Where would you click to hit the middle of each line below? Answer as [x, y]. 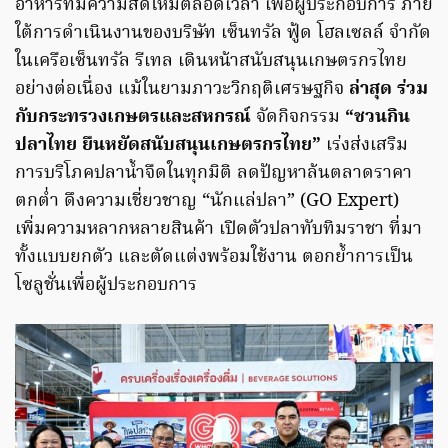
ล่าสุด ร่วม [388, 89]
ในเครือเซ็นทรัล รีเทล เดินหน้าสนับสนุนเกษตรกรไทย [211, 61]
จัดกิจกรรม [298, 117]
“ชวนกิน [377, 117]
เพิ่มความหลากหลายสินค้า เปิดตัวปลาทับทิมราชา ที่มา [218, 229]
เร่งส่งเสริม [367, 145]
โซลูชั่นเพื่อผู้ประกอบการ [106, 285]
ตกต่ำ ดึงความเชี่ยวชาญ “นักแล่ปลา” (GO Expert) [207, 201]
